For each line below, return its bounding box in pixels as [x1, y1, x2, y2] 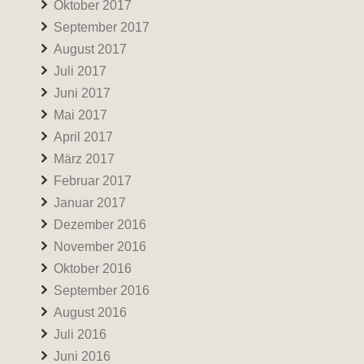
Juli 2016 [54, 327, 106, 341]
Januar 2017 [54, 196, 126, 210]
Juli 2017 [54, 64, 106, 78]
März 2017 [54, 152, 115, 166]
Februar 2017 [54, 174, 132, 188]
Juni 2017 [54, 86, 110, 100]
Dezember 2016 [54, 218, 146, 232]
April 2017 [54, 130, 113, 144]
